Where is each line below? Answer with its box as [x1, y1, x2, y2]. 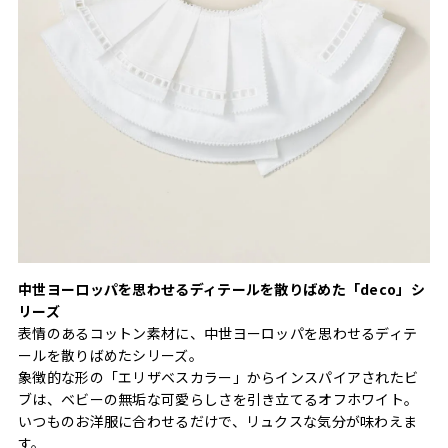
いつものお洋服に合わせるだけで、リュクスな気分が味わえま [18, 410, 418, 431]
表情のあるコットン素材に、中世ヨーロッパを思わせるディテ [18, 322, 418, 343]
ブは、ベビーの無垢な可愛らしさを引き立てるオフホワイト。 [18, 388, 419, 409]
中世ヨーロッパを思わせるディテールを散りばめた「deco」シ [18, 278, 425, 299]
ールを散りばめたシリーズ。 [18, 344, 203, 365]
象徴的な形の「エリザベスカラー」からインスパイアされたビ [18, 366, 419, 387]
